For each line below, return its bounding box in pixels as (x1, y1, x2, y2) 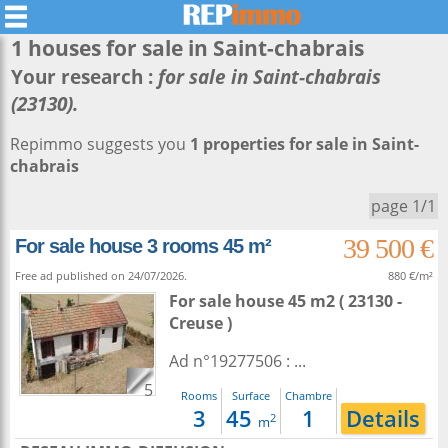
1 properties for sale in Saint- (190, 133, 419, 155)
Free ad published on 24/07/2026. (15, 268, 187, 283)
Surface (232, 388, 270, 403)
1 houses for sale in (11, 34, 213, 62)
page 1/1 (371, 195, 436, 217)
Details (346, 403, 420, 434)
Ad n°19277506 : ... (169, 350, 306, 372)
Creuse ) (169, 312, 232, 334)
